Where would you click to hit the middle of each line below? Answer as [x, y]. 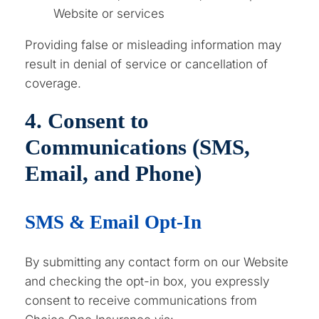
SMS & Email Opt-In [114, 222]
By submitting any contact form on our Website [157, 262]
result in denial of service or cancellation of [147, 64]
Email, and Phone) [114, 173]
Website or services [109, 13]
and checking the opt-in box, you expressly [147, 281]
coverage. [53, 83]
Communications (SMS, [138, 147]
